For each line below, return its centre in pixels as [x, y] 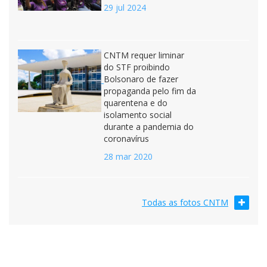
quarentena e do [136, 103]
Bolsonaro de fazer [141, 79]
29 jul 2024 [125, 7]
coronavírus [126, 139]
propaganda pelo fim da [150, 91]
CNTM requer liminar [144, 55]
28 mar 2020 [128, 156]
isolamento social [138, 115]
